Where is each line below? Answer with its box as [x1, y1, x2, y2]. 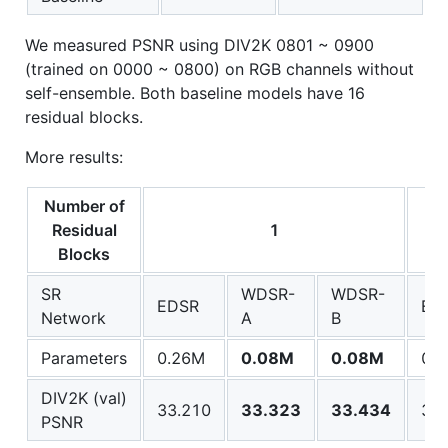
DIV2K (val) [41, 387, 127, 408]
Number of [43, 195, 125, 216]
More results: [25, 146, 123, 167]
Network [41, 307, 106, 328]
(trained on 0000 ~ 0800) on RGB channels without [25, 58, 414, 79]
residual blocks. [25, 106, 143, 127]
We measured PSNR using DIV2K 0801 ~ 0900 [25, 34, 374, 55]
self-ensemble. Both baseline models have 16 [25, 82, 365, 103]
